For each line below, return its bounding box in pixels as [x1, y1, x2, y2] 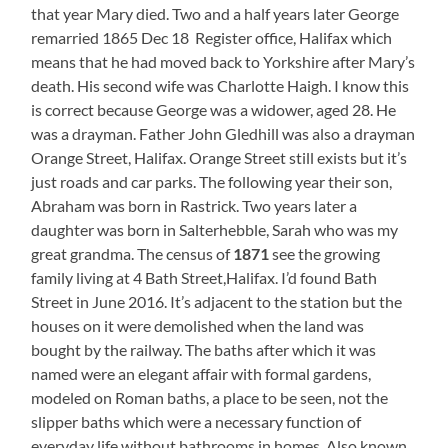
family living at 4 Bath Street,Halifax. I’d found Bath [31, 267, 378, 287]
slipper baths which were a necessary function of [31, 411, 362, 431]
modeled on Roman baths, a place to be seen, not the [31, 387, 389, 407]
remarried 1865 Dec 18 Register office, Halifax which [31, 27, 393, 47]
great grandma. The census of [31, 243, 234, 263]
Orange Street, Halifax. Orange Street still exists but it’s [31, 147, 408, 167]
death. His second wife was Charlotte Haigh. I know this [31, 75, 410, 95]
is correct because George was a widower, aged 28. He [31, 99, 397, 119]
